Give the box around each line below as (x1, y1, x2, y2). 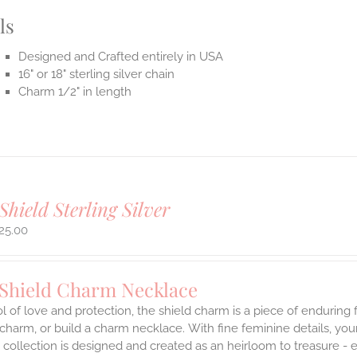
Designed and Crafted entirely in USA (18, 49, 224, 65)
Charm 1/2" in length (18, 84, 132, 100)
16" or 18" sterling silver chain (18, 67, 175, 82)
